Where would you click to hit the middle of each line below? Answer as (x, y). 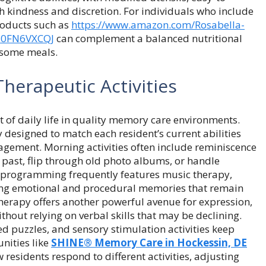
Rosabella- (220, 24)
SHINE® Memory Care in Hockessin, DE (149, 242)
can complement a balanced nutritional (148, 38)
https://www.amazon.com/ (133, 24)
